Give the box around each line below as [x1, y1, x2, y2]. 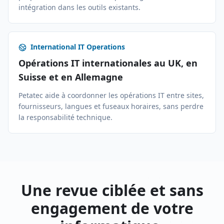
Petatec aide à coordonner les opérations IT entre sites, [18, 90, 204, 100]
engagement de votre [30, 198, 193, 218]
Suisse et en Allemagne [18, 71, 123, 83]
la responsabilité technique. [18, 112, 112, 122]
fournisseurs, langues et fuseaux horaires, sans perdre [18, 101, 203, 111]
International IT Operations [30, 42, 125, 51]
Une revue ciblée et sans [20, 180, 203, 200]
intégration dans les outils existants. [18, 2, 140, 12]
